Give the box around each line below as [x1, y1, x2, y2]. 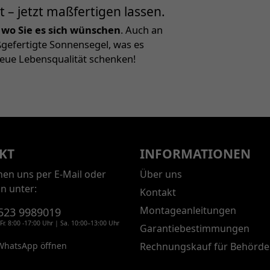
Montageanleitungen [139, 203, 236, 217]
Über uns [139, 167, 182, 181]
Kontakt [139, 185, 176, 199]
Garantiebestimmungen [139, 221, 250, 235]
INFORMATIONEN [139, 145, 251, 163]
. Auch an [121, 23, 163, 37]
